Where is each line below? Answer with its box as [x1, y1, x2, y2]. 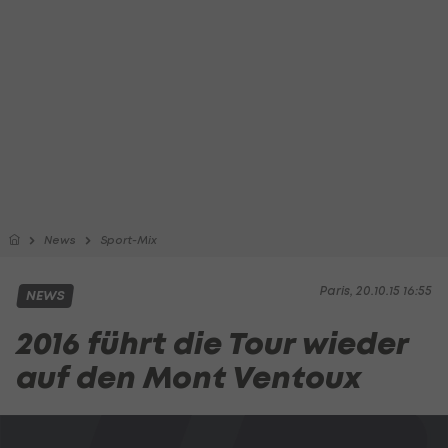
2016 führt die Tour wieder [16, 323, 408, 364]
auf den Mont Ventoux [16, 357, 361, 398]
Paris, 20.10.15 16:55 [320, 283, 432, 298]
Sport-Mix [100, 233, 157, 247]
